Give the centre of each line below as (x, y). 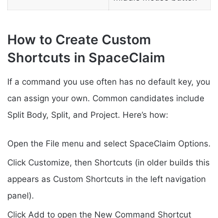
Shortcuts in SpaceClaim (86, 58)
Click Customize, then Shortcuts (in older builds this (109, 162)
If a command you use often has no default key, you (109, 82)
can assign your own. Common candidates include (106, 98)
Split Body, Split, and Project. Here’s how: (88, 115)
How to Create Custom (79, 40)
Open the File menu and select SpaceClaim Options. (109, 143)
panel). (21, 195)
